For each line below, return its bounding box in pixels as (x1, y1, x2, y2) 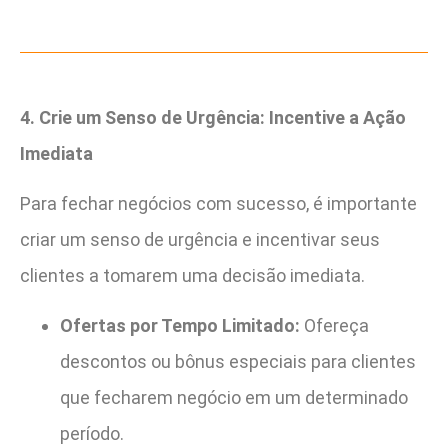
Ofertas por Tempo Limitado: (60, 315, 300, 337)
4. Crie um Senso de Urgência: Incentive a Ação (20, 106, 406, 128)
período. (60, 423, 124, 445)
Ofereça (300, 315, 369, 337)
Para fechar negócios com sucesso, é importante (20, 193, 417, 215)
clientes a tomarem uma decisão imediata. (20, 265, 365, 287)
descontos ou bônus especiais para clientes (60, 351, 416, 373)
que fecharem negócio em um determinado (60, 387, 408, 409)
